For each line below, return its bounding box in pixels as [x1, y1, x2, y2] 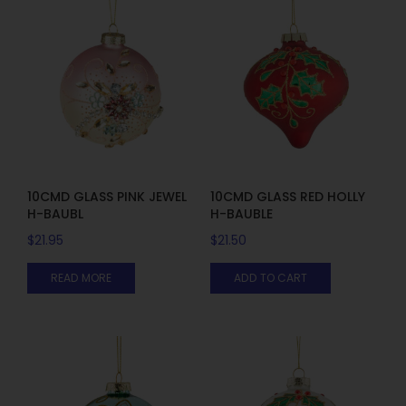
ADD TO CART [233, 269, 307, 285]
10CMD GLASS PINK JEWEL [27, 187, 187, 206]
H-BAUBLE [209, 204, 273, 223]
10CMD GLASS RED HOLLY [209, 187, 365, 206]
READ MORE [51, 269, 111, 285]
